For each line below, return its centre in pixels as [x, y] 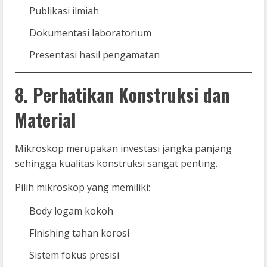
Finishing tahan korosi [79, 233]
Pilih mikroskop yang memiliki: [83, 187]
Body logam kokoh [71, 211]
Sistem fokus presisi [74, 255]
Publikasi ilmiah [64, 10]
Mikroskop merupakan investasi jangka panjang [123, 148]
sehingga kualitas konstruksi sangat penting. [116, 163]
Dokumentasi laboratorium [90, 32]
